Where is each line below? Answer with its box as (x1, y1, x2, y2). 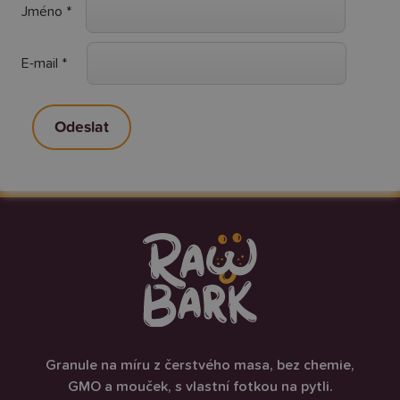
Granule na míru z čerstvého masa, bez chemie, (46, 357, 354, 372)
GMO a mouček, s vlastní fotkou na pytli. (67, 379, 333, 394)
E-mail (21, 56, 62, 71)
